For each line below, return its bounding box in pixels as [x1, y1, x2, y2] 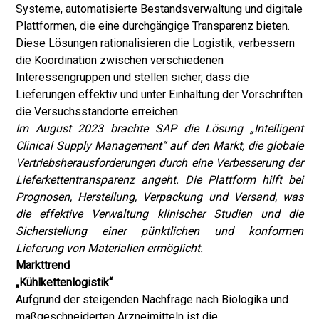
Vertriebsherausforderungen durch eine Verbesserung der [16, 156, 303, 169]
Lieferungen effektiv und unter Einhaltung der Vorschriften [16, 88, 303, 101]
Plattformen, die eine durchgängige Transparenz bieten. [16, 19, 290, 33]
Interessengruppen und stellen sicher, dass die [16, 70, 249, 84]
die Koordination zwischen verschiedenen [16, 53, 224, 67]
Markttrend [16, 258, 70, 272]
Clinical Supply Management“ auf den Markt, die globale [16, 139, 303, 152]
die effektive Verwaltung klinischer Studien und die [16, 207, 303, 221]
